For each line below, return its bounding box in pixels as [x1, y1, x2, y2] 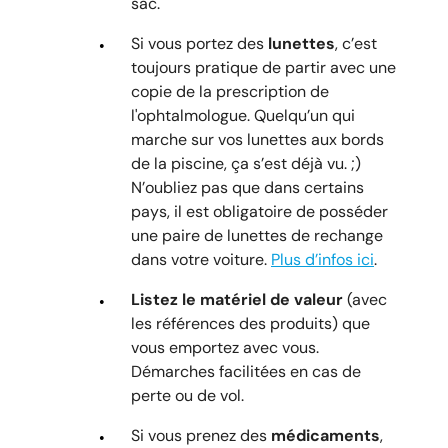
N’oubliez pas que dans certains [131, 176, 364, 198]
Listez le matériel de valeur [131, 288, 343, 310]
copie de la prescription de [131, 80, 329, 102]
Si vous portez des [131, 32, 268, 54]
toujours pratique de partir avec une [131, 56, 396, 78]
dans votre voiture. [131, 248, 271, 270]
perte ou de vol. [131, 384, 244, 406]
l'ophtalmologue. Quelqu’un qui [131, 104, 355, 126]
